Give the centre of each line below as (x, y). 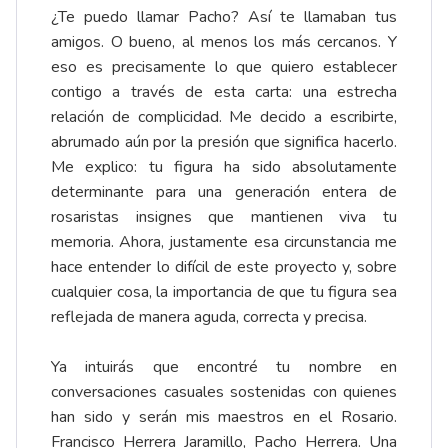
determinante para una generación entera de (224, 192)
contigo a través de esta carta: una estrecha (224, 92)
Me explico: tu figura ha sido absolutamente (224, 167)
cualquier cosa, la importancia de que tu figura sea (224, 292)
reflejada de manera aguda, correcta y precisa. (209, 317)
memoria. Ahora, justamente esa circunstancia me (224, 242)
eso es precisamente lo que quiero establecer (224, 67)
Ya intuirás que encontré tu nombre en (224, 367)
